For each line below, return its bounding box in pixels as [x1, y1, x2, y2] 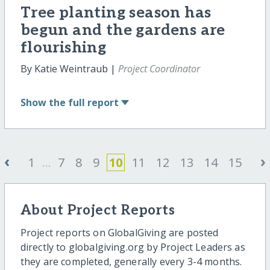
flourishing [20, 38, 107, 57]
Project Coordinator [118, 61, 200, 75]
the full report [48, 96, 119, 110]
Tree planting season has [20, 3, 212, 22]
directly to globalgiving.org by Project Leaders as [20, 240, 245, 254]
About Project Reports [20, 202, 175, 219]
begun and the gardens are [20, 20, 225, 40]
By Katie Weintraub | [20, 61, 118, 75]
